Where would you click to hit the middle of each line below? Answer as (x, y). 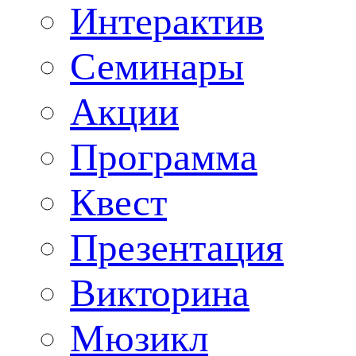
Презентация (177, 248)
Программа (164, 157)
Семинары (157, 66)
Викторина (160, 293)
